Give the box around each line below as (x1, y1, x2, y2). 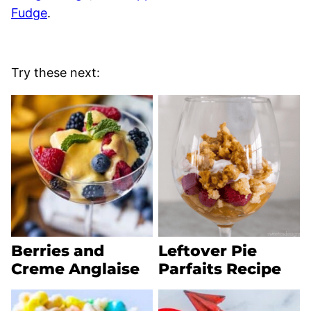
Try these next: (11, 65, 100, 80)
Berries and (11, 241, 104, 260)
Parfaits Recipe (158, 259, 281, 278)
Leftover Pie (158, 241, 257, 260)
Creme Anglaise (11, 259, 140, 278)
